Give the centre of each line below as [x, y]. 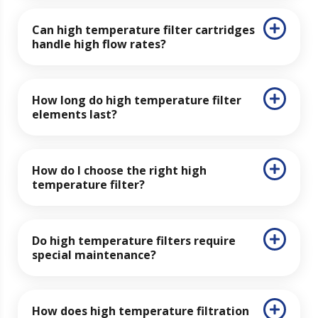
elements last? [75, 114]
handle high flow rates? [99, 44]
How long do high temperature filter [137, 100]
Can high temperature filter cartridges [143, 29]
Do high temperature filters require [134, 240]
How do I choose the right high [119, 170]
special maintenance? [94, 254]
